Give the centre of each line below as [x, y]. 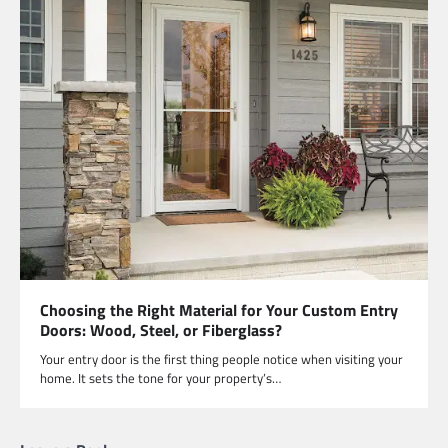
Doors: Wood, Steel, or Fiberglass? [161, 330]
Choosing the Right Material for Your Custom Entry [219, 310]
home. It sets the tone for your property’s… [160, 378]
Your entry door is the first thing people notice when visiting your [221, 359]
